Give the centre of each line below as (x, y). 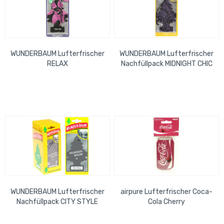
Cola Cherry (167, 201)
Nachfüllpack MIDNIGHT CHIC (166, 63)
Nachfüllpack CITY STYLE (57, 201)
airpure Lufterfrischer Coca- (167, 191)
